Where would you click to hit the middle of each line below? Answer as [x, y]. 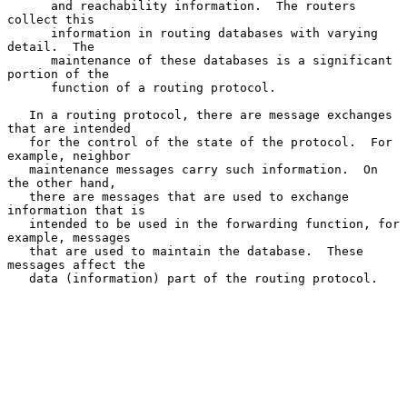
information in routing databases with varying [29, 33]
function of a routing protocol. [29, 87]
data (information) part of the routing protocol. [18, 278]
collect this [51, 19]
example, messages [69, 237]
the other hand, [62, 183]
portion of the [58, 74]
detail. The [51, 46]
